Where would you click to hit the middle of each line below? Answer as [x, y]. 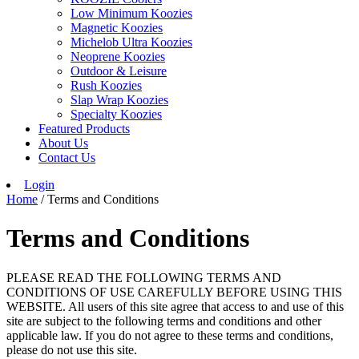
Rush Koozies [106, 85]
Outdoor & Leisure [119, 71]
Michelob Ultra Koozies [131, 42]
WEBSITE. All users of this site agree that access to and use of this [175, 306]
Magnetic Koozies [117, 28]
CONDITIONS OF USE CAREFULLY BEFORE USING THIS [174, 292]
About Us [63, 143]
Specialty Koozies [116, 114]
